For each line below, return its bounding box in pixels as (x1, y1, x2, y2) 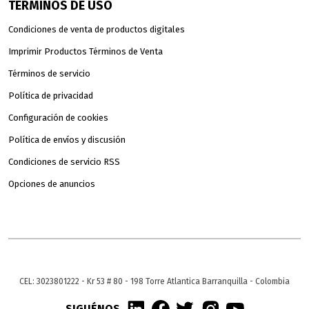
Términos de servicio (8, 68, 90, 79)
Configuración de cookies (8, 112, 108, 123)
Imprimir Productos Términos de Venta (8, 46, 163, 57)
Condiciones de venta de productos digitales (8, 23, 185, 34)
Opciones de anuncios (8, 178, 95, 189)
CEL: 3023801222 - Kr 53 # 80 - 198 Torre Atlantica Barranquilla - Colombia (19, 276, 290, 286)
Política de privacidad (8, 90, 93, 101)
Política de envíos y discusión (8, 134, 126, 145)
